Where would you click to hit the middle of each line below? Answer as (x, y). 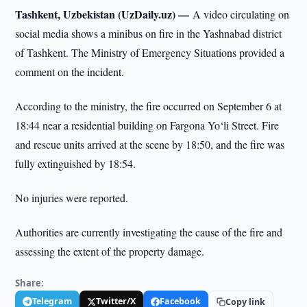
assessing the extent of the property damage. (110, 251)
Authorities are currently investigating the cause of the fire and (149, 232)
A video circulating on (241, 14)
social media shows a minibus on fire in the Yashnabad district (149, 33)
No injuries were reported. (72, 198)
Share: (30, 283)
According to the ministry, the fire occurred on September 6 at (149, 106)
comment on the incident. (70, 72)
